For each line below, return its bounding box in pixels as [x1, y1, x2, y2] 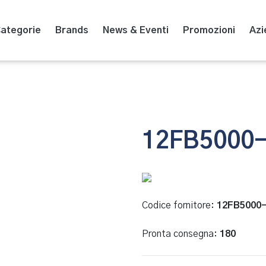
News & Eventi [103, 26, 169, 35]
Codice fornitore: [142, 201, 217, 210]
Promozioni [183, 26, 236, 35]
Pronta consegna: [142, 229, 220, 239]
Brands [55, 26, 89, 35]
